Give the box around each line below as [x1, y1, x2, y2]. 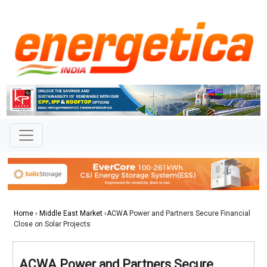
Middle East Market [39, 209, 103, 218]
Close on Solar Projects [14, 220, 91, 229]
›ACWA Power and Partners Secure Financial [103, 209, 250, 218]
